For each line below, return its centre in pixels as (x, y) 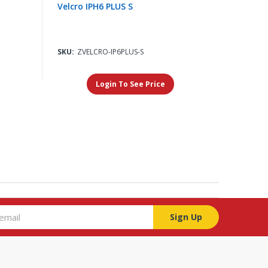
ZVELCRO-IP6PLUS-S (110, 52)
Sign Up (186, 217)
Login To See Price (131, 84)
